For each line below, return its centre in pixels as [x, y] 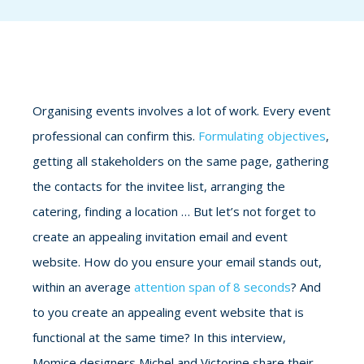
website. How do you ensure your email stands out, [177, 262]
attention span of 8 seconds [212, 287]
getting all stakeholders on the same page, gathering [181, 161]
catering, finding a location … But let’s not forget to [174, 211]
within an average [83, 287]
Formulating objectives [262, 136]
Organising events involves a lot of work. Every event [182, 110]
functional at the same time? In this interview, [159, 337]
